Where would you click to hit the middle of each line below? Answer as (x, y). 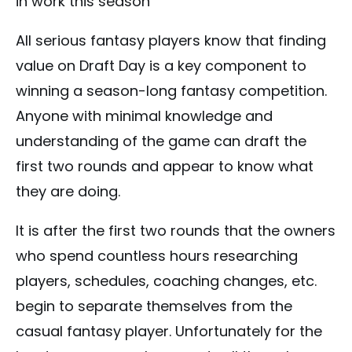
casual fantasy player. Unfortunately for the (169, 332)
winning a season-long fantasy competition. (171, 91)
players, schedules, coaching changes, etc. (166, 281)
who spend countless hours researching (157, 256)
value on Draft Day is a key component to (161, 66)
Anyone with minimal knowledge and (144, 116)
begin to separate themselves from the (154, 306)
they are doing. (68, 192)
